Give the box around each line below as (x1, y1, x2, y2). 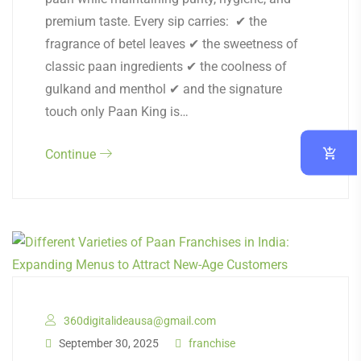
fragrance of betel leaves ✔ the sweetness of (45, 36, 298, 52)
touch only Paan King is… (45, 104, 189, 120)
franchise (189, 337, 235, 351)
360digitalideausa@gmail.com (64, 314, 216, 328)
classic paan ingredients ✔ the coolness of (45, 59, 287, 75)
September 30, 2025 (56, 337, 159, 351)
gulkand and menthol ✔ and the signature (45, 81, 282, 98)
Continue (45, 147, 99, 163)
